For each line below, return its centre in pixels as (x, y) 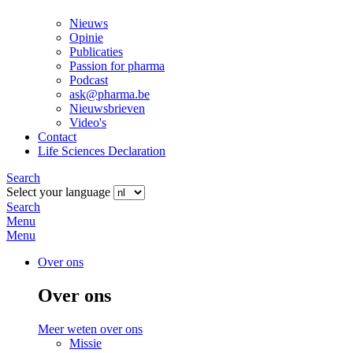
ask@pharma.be (110, 95)
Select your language (58, 192)
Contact (57, 137)
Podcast (89, 80)
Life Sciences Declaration (102, 151)
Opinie (86, 38)
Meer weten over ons (90, 329)
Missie (85, 344)
